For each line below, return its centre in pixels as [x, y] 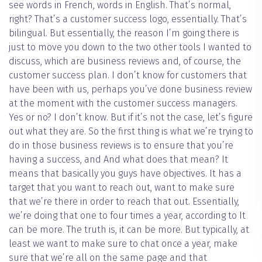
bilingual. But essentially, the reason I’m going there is [124, 33]
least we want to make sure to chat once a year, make [123, 244]
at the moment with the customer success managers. [123, 104]
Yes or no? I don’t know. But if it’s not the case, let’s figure [131, 118]
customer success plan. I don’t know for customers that [128, 75]
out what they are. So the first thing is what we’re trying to [131, 132]
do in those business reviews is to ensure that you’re [121, 146]
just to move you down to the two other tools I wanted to [130, 47]
